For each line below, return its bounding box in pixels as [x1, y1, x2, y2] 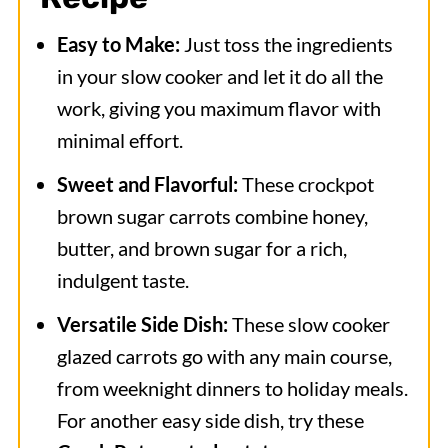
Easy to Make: [56, 32, 180, 56]
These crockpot [237, 172, 374, 196]
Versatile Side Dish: [56, 312, 228, 336]
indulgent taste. [56, 268, 189, 292]
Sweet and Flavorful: [56, 172, 238, 196]
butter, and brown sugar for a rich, [56, 236, 347, 260]
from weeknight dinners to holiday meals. [56, 376, 408, 400]
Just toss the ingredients [179, 32, 393, 56]
